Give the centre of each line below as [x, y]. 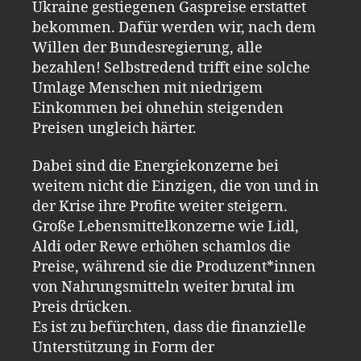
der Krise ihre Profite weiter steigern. [160, 207]
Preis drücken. [82, 307]
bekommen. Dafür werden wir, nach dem [174, 27]
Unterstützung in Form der [123, 348]
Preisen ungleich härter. [114, 128]
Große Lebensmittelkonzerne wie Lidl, [166, 227]
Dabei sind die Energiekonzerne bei [156, 166]
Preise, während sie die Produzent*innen [174, 267]
